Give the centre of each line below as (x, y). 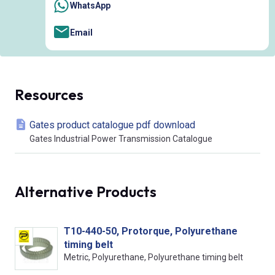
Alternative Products (86, 192)
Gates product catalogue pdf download (112, 125)
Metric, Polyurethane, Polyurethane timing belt (153, 258)
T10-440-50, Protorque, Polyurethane (151, 231)
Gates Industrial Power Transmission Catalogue (121, 139)
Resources (49, 95)
